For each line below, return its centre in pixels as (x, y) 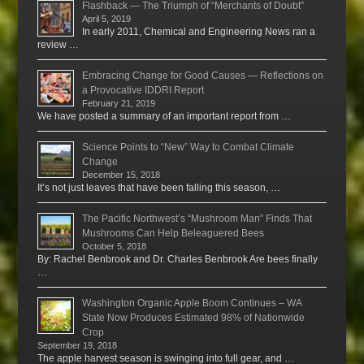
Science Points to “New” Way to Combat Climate (188, 147)
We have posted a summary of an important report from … (165, 117)
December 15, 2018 (121, 175)
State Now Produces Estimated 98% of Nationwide (194, 318)
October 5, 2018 (115, 247)
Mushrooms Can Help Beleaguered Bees (173, 234)
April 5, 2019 (107, 19)
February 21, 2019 (119, 104)
